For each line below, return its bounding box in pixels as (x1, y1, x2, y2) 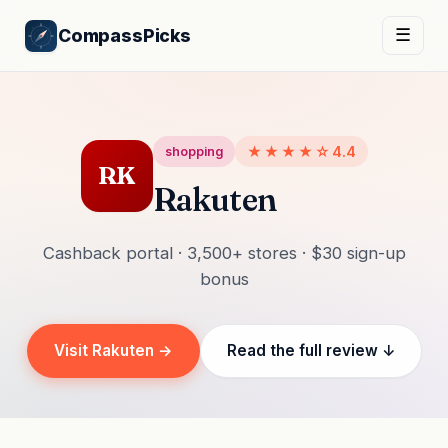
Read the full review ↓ (226, 341, 395, 360)
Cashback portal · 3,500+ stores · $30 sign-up (42, 243, 406, 263)
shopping (164, 144, 223, 159)
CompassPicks (58, 24, 191, 46)
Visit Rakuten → (53, 341, 173, 360)
